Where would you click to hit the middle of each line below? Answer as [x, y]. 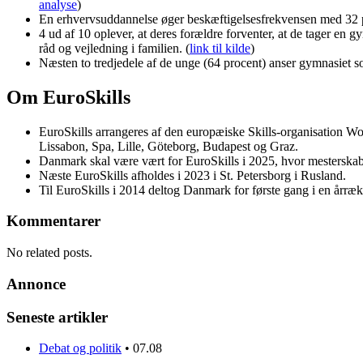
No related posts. [49, 253]
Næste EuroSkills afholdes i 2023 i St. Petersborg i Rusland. [192, 175]
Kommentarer [53, 221]
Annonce [36, 284]
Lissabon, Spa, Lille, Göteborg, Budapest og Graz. [169, 146]
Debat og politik [80, 348]
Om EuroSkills [68, 97]
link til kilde [220, 48]
